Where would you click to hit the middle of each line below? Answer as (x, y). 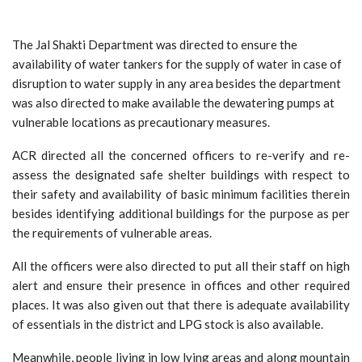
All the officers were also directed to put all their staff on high (181, 265)
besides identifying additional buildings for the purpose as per (181, 213)
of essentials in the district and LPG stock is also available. (168, 324)
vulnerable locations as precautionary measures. (141, 122)
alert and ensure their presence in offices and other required (181, 285)
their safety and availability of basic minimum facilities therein (181, 194)
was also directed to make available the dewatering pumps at (173, 102)
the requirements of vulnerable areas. (112, 232)
